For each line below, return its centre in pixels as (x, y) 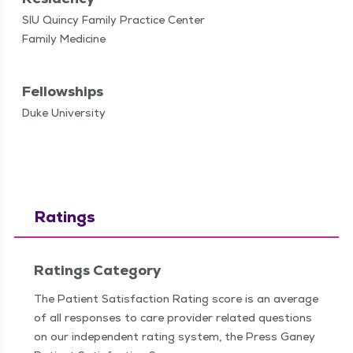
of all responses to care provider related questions (173, 318)
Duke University (64, 113)
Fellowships (63, 91)
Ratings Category (97, 270)
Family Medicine (64, 39)
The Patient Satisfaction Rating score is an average (176, 299)
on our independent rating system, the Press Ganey (175, 336)
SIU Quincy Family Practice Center (113, 20)
